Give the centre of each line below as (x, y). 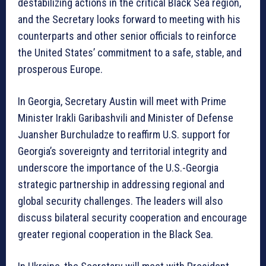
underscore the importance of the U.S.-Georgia (118, 168)
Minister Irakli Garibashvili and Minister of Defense (126, 118)
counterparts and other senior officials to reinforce (127, 36)
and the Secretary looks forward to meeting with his (129, 20)
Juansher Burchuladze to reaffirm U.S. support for (124, 135)
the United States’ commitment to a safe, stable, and (130, 53)
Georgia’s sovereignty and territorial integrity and (122, 151)
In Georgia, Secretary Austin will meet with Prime (122, 102)
